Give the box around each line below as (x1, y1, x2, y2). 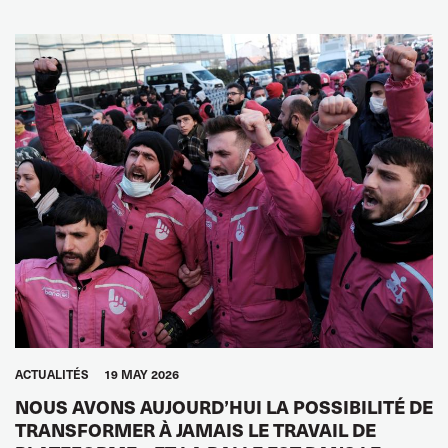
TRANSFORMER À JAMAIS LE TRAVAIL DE (15, 416, 376, 442)
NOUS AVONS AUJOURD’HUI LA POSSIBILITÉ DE (15, 393, 433, 419)
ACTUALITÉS (15, 365, 89, 382)
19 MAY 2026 (104, 365, 179, 382)
